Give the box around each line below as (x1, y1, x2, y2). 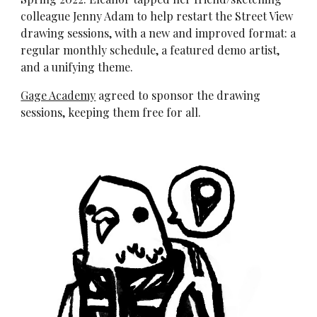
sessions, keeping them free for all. (21, 105, 202, 120)
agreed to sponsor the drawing (96, 88, 261, 103)
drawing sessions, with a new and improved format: (21, 25, 291, 40)
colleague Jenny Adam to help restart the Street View (21, 8, 294, 23)
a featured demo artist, (161, 42, 280, 57)
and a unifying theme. (21, 59, 137, 74)
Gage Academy (21, 88, 96, 103)
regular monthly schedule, (21, 42, 162, 57)
